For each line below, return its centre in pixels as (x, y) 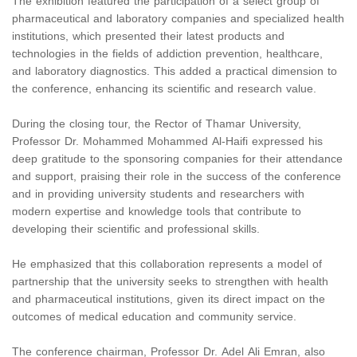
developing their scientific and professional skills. (136, 229)
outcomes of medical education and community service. (154, 317)
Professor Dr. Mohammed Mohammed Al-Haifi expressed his (167, 142)
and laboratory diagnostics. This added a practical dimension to (175, 72)
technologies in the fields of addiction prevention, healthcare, (167, 54)
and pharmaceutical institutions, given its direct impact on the (169, 300)
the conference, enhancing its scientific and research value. (164, 89)
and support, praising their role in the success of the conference (177, 177)
